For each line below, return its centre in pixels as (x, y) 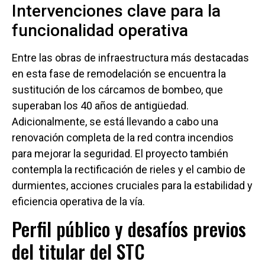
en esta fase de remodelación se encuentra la (119, 73)
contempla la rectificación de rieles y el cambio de (129, 169)
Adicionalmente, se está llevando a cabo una (115, 121)
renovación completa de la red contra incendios (123, 137)
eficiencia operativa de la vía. (78, 201)
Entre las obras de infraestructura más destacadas (130, 57)
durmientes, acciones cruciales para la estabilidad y (132, 185)
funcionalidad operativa (100, 30)
